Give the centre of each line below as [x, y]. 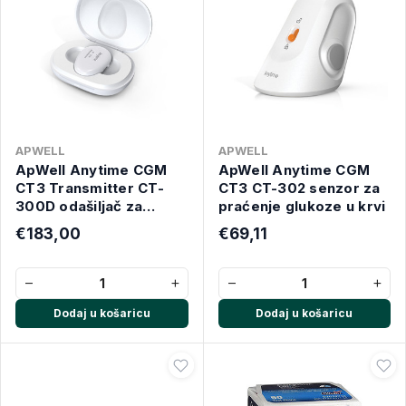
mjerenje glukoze [77, 224]
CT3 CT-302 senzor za [299, 188]
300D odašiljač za [79, 206]
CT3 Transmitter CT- [90, 188]
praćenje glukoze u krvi [302, 206]
